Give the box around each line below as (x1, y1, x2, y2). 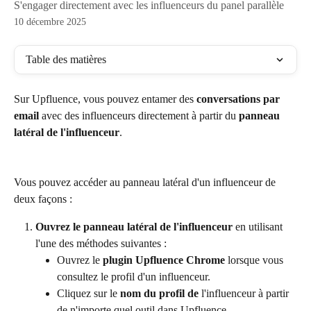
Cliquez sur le (57, 287, 120, 300)
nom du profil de (120, 287, 199, 300)
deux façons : (14, 193, 72, 205)
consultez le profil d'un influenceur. (57, 271, 210, 283)
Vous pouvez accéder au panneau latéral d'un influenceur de (14, 176, 278, 189)
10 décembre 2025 (14, 17, 86, 27)
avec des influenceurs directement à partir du (39, 110, 239, 121)
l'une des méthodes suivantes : (35, 237, 167, 250)
